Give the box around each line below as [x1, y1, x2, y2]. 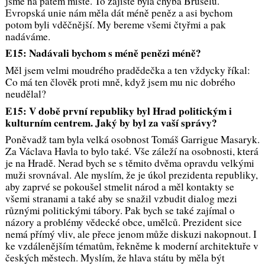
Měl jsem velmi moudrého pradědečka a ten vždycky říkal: [5, 63, 250, 77]
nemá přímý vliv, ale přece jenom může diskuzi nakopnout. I [5, 227, 257, 241]
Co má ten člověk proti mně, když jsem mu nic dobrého [5, 75, 235, 89]
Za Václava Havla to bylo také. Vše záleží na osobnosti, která [5, 144, 258, 159]
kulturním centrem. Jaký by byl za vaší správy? [5, 115, 217, 130]
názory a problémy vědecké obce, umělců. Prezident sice [5, 215, 242, 230]
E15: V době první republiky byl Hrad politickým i [5, 103, 232, 118]
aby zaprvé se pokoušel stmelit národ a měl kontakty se [5, 180, 234, 194]
